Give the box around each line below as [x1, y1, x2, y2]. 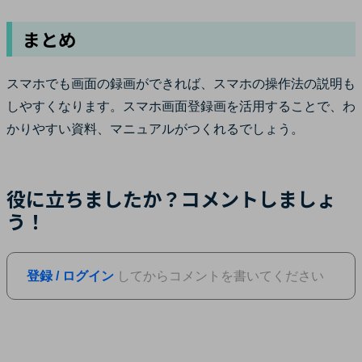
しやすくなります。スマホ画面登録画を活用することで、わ [6, 99, 356, 113]
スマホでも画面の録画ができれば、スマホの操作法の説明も [6, 76, 356, 90]
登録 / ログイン [27, 268, 114, 283]
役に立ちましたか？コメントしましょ [6, 183, 336, 213]
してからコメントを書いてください [114, 268, 324, 283]
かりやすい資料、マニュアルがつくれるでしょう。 [6, 121, 304, 136]
